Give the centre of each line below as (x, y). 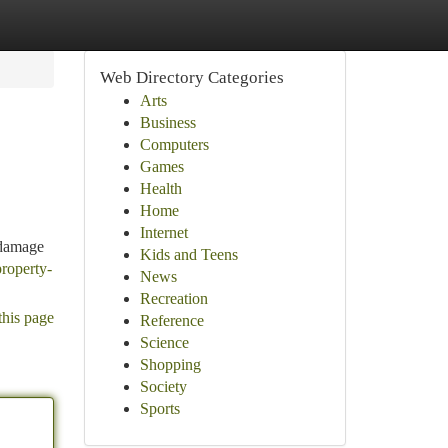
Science (164, 342)
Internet (163, 232)
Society (163, 386)
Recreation (173, 298)
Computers (174, 144)
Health (160, 188)
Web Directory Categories (191, 77)
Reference (171, 320)
